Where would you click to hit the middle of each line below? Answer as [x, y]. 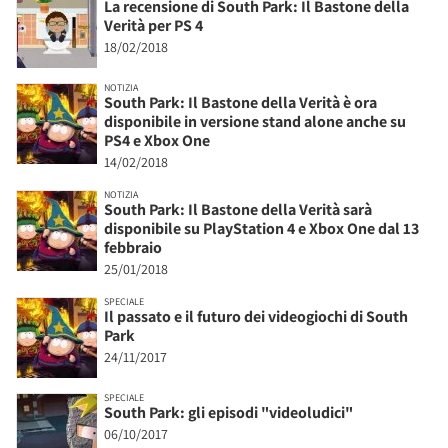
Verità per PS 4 [153, 25]
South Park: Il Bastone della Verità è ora [240, 102]
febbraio [133, 247]
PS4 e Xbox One [157, 140]
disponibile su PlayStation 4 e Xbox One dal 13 [261, 228]
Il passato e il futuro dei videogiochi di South [256, 316]
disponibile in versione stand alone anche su [255, 121]
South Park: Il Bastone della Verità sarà [238, 209]
